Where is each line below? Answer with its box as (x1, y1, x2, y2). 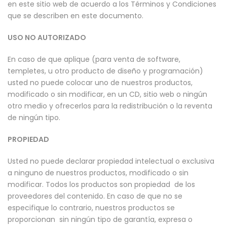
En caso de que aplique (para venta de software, (8, 54, 180, 65)
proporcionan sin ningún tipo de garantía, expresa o (8, 214, 193, 225)
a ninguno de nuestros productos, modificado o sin (8, 168, 188, 178)
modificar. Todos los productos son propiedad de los (8, 179, 195, 190)
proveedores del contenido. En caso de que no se (8, 191, 182, 202)
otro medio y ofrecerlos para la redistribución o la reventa (8, 101, 212, 111)
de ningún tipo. (8, 112, 60, 123)
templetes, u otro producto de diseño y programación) (8, 66, 203, 77)
